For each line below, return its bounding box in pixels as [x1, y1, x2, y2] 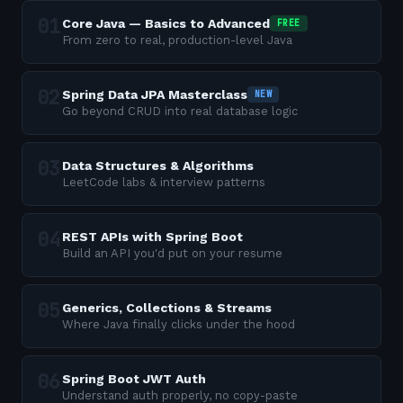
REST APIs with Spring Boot [62, 229, 243, 244]
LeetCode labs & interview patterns [62, 175, 265, 189]
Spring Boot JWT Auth [62, 372, 206, 386]
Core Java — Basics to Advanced [62, 16, 270, 31]
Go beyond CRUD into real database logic [62, 104, 298, 118]
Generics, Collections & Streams [62, 300, 272, 315]
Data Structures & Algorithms [62, 158, 254, 173]
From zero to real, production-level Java [62, 33, 292, 47]
